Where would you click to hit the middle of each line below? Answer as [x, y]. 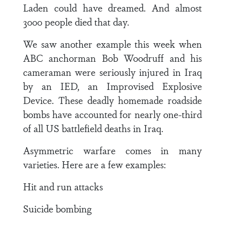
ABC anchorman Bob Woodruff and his [113, 58]
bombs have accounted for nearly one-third [113, 114]
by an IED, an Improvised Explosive [113, 86]
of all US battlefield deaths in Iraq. [93, 128]
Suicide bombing [57, 208]
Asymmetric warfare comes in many [113, 150]
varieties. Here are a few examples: [94, 164]
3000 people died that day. [76, 22]
